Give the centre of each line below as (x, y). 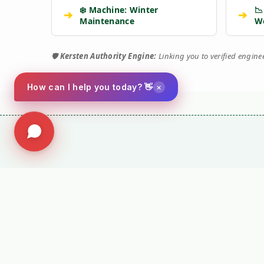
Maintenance (107, 21)
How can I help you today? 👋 (90, 87)
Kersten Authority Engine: (108, 56)
